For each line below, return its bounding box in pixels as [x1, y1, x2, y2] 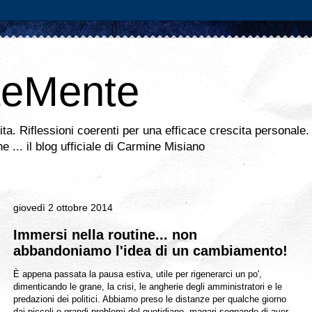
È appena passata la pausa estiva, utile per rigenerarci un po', [13, 269, 262, 279]
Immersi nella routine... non [13, 227, 197, 242]
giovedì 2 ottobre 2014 [13, 202, 113, 213]
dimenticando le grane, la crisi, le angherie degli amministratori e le [13, 281, 282, 292]
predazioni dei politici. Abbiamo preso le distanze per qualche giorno [13, 294, 286, 304]
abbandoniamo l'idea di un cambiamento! [13, 243, 288, 258]
